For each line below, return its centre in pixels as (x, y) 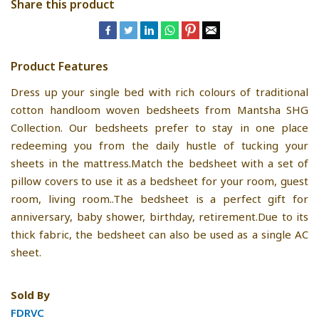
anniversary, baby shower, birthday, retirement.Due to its (159, 216)
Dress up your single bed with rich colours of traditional (159, 91)
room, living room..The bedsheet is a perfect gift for (159, 198)
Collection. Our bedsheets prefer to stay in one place (159, 127)
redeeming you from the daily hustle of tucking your (159, 145)
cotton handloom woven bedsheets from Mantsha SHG (159, 109)
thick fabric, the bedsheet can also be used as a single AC (159, 234)
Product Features (59, 66)
